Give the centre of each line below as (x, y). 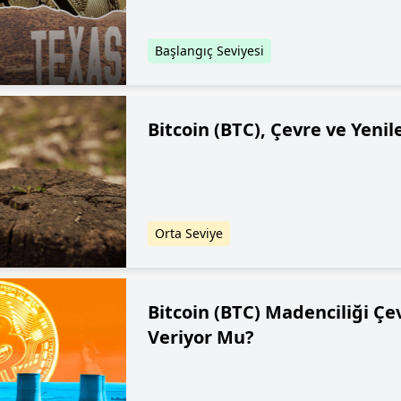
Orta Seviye (188, 233)
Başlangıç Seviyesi (209, 51)
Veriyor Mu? (200, 337)
